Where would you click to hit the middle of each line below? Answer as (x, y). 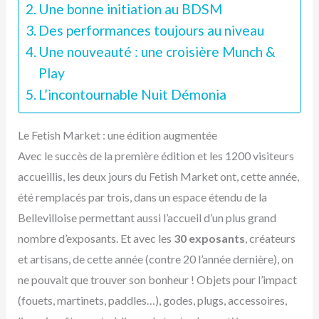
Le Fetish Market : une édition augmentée (117, 135)
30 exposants (209, 239)
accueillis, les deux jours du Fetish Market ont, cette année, (158, 177)
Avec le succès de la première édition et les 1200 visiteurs (156, 156)
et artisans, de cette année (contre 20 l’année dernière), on (155, 259)
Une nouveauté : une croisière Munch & (157, 52)
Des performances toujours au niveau (152, 31)
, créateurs (270, 239)
